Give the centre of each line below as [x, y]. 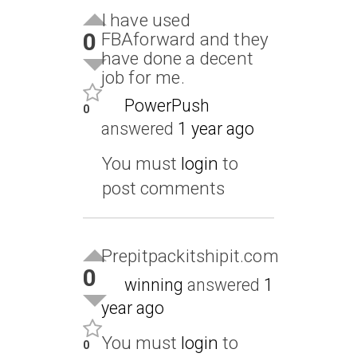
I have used [145, 20]
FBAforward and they [185, 39]
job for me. [143, 77]
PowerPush [167, 106]
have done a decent [177, 58]
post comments [163, 188]
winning [153, 285]
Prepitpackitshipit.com [190, 256]
